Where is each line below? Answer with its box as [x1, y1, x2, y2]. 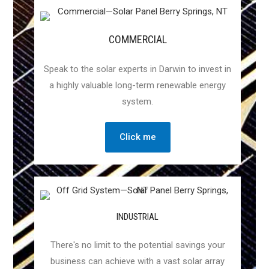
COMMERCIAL [108, 33, 167, 46]
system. [122, 96, 153, 107]
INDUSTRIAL [116, 211, 159, 223]
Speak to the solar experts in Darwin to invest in [44, 64, 231, 75]
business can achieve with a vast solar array [50, 256, 225, 267]
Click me [119, 131, 156, 143]
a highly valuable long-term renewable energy [49, 80, 226, 91]
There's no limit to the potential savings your [50, 240, 225, 251]
